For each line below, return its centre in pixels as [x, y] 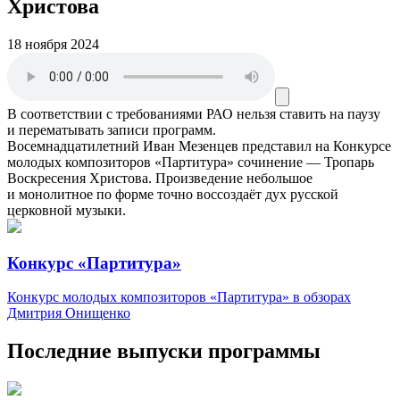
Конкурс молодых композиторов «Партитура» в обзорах [179, 297]
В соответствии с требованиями [105, 113]
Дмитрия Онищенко [69, 313]
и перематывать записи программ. [112, 129]
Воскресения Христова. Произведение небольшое [160, 178]
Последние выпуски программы [164, 351]
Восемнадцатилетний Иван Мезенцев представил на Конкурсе [199, 146]
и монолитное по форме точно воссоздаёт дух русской [173, 194]
